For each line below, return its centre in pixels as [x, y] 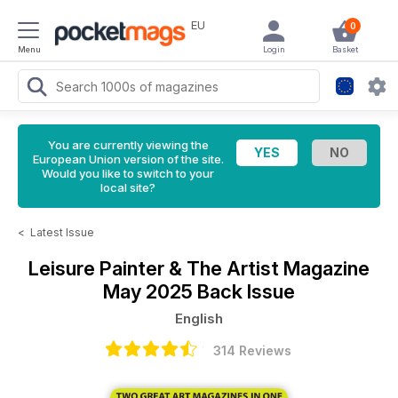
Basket [345, 49]
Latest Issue [62, 232]
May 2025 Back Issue [199, 291]
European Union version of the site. [128, 159]
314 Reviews [252, 350]
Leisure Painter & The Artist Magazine [199, 268]
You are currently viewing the [128, 145]
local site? [128, 187]
